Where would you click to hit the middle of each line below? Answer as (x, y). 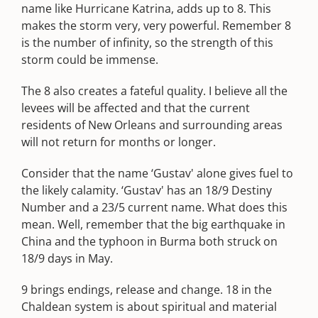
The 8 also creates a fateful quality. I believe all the (154, 91)
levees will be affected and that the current (136, 108)
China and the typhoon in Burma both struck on (149, 241)
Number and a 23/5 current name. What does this (154, 207)
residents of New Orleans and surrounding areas (152, 125)
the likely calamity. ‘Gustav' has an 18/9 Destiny (147, 190)
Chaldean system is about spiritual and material (149, 307)
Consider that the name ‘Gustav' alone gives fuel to (157, 173)
